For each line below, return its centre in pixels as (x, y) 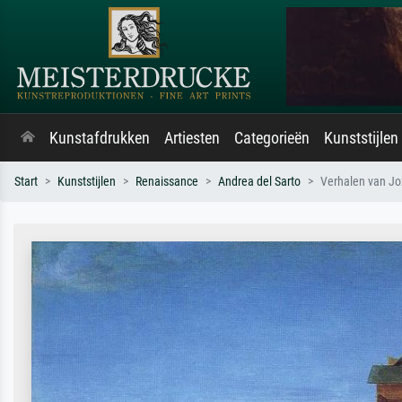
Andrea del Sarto (259, 182)
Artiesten (192, 138)
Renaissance (167, 182)
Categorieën (272, 138)
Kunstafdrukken (100, 138)
